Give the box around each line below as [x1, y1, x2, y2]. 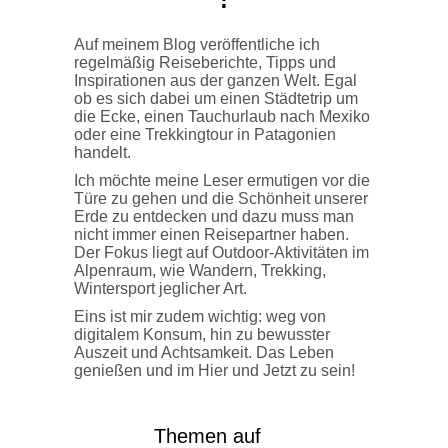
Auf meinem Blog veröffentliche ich [74, 36, 320, 54]
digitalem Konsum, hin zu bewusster [74, 326, 330, 344]
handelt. [74, 144, 131, 162]
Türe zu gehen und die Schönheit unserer [74, 190, 368, 208]
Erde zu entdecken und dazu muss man [74, 208, 354, 226]
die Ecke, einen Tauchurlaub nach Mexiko [74, 108, 370, 126]
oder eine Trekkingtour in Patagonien [74, 126, 336, 144]
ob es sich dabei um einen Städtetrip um [74, 90, 358, 108]
